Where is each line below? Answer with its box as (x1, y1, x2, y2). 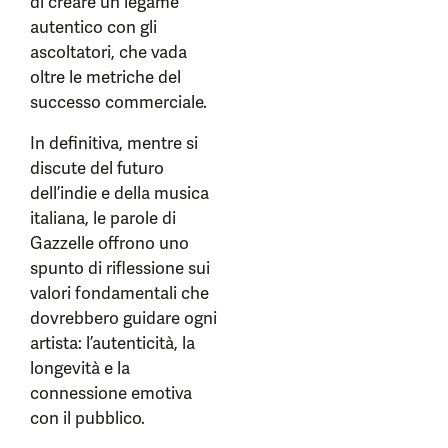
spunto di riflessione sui (30, 257, 210, 279)
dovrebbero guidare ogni (30, 307, 217, 329)
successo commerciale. (30, 91, 207, 113)
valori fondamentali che (30, 282, 209, 304)
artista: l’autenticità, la (30, 332, 195, 354)
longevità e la (30, 357, 130, 379)
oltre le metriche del (30, 66, 181, 88)
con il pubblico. (30, 407, 145, 429)
